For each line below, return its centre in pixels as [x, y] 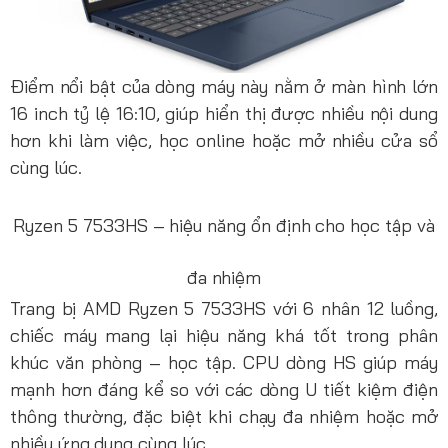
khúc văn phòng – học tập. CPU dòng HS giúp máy [224, 362]
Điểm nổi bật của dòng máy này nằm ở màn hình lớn [224, 86]
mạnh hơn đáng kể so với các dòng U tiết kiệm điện [224, 389]
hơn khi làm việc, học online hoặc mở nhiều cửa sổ [224, 140]
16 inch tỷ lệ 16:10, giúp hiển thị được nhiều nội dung [224, 113]
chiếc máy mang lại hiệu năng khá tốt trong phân [224, 335]
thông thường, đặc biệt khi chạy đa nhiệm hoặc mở [224, 416]
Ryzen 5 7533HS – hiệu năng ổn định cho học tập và [224, 225]
